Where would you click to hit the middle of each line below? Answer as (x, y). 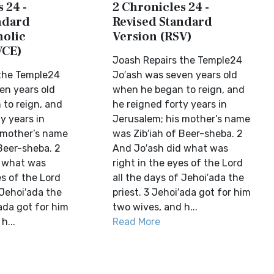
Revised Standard (163, 22)
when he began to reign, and (179, 90)
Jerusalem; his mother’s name (182, 119)
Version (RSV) (153, 37)
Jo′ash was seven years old (175, 75)
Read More (137, 222)
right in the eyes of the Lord (178, 163)
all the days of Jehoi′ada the (179, 178)
